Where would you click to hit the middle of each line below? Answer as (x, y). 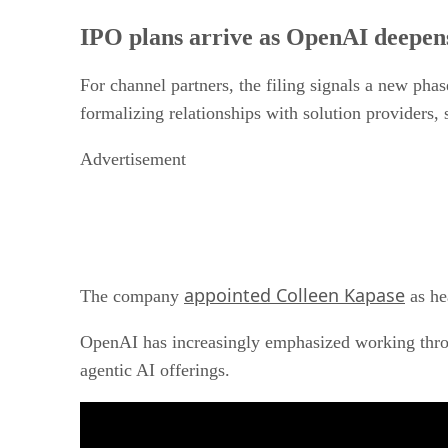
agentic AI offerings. (155, 369)
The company (132, 295)
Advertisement (133, 158)
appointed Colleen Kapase (294, 294)
